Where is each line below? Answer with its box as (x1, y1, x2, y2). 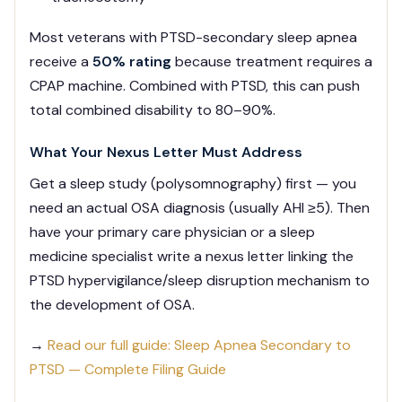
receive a (30, 52, 92, 72)
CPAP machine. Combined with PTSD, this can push (30, 76, 360, 96)
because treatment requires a (171, 52, 372, 72)
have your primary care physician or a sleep (30, 223, 315, 242)
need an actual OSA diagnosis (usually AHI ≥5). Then (30, 198, 370, 218)
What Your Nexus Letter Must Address (30, 143, 302, 162)
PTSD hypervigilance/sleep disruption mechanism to (30, 271, 370, 291)
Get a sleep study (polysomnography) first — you (30, 174, 356, 194)
